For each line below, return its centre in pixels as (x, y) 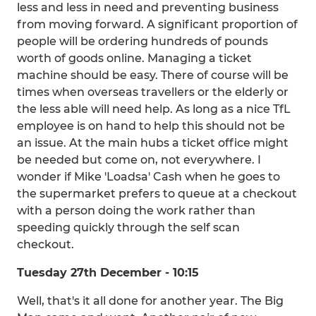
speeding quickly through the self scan (128, 227)
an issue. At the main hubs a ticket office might (153, 143)
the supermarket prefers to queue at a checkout (157, 194)
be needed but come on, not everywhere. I (139, 160)
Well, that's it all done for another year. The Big (150, 301)
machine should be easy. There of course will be (153, 75)
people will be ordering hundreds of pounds (142, 41)
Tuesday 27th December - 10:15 (108, 273)
